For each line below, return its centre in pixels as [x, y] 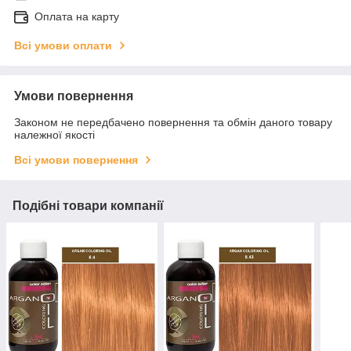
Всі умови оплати [63, 46]
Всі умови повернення [76, 160]
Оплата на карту [77, 17]
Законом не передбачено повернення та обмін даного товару [173, 123]
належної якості [54, 135]
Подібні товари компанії [88, 206]
